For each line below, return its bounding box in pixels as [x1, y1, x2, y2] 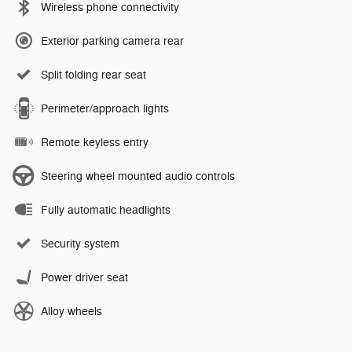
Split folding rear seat [41, 68, 146, 82]
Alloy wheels [41, 304, 102, 318]
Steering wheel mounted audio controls [41, 169, 235, 183]
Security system [41, 236, 119, 251]
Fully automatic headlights [41, 203, 170, 217]
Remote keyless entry [41, 135, 148, 149]
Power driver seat [41, 270, 128, 284]
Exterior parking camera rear [41, 34, 184, 48]
